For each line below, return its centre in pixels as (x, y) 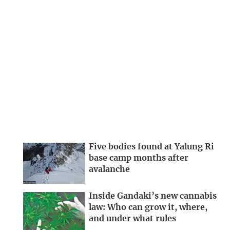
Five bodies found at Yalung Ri (151, 147)
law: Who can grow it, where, (148, 207)
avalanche (109, 170)
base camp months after (139, 158)
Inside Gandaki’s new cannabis (153, 196)
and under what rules (132, 218)
